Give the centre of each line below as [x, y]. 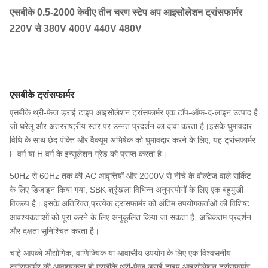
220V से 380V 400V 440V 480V [76, 28]
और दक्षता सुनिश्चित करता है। [54, 231]
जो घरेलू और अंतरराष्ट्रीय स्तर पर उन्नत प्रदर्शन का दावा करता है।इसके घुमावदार [131, 126]
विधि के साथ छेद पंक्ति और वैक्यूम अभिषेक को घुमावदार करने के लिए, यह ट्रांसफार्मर [133, 140]
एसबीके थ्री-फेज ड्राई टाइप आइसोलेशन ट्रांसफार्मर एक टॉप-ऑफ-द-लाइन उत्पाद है [134, 112]
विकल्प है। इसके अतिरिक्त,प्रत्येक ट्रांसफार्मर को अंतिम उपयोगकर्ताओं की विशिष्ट [130, 203]
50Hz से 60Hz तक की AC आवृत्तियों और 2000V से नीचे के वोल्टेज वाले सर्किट [130, 176]
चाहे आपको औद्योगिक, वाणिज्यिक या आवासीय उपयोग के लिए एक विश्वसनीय [120, 253]
